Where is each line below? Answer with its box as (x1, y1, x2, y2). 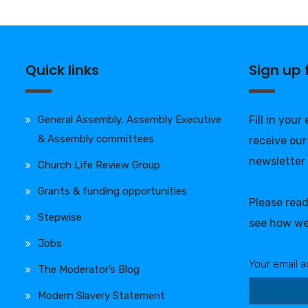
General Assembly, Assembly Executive (38, 113, 221, 126)
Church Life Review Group (38, 158, 160, 171)
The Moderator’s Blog (38, 263, 140, 276)
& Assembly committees (38, 132, 154, 145)
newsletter (249, 154, 305, 168)
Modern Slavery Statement (38, 289, 165, 302)
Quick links (25, 60, 99, 80)
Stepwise (38, 210, 82, 223)
